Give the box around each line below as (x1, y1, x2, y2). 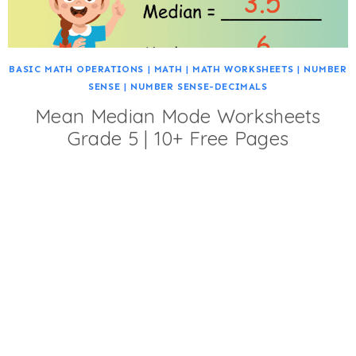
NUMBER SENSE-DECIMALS (130, 81, 268, 92)
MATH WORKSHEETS (192, 64, 294, 75)
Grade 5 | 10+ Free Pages (67, 126, 289, 150)
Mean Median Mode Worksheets (35, 104, 321, 128)
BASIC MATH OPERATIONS (9, 64, 145, 75)
